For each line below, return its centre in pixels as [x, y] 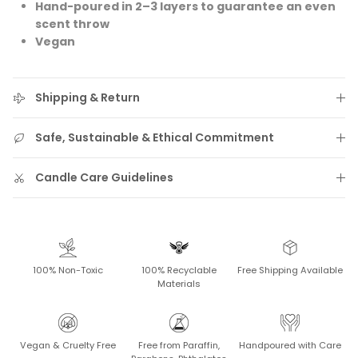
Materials [179, 284]
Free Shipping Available [290, 270]
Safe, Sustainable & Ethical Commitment [155, 138]
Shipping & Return [88, 98]
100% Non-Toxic [68, 270]
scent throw [72, 24]
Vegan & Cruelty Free [68, 346]
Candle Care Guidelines [104, 178]
